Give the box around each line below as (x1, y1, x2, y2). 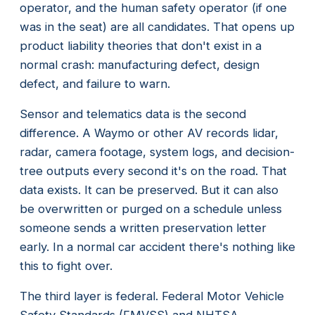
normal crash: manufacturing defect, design (20, 57, 259, 72)
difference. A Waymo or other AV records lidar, (20, 125, 278, 140)
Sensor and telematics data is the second (20, 106, 246, 121)
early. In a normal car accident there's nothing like (20, 239, 295, 254)
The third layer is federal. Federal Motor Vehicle (20, 288, 284, 303)
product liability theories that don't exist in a (20, 38, 262, 53)
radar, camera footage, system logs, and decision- (20, 144, 295, 159)
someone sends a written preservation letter (20, 220, 266, 235)
